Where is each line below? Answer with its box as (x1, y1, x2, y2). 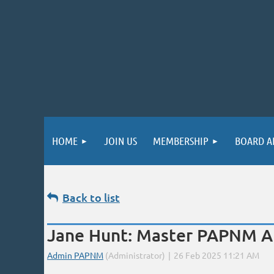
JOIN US (104, 134, 137, 147)
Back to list (62, 190, 120, 204)
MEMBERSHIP (153, 134, 209, 147)
